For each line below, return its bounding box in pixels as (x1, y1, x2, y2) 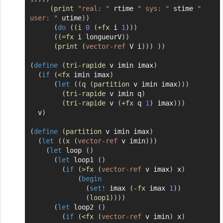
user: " (29, 14, 58, 22)
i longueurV (73, 33, 121, 41)
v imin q (105, 90, 141, 98)
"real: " (77, 4, 110, 13)
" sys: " (137, 4, 169, 13)
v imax (141, 165, 169, 174)
